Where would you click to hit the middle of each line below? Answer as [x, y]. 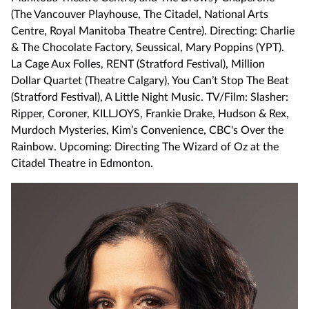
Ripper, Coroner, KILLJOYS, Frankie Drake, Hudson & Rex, [150, 114]
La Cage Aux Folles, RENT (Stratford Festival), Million [138, 64]
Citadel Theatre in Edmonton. [82, 164]
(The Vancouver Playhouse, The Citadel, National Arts [140, 15]
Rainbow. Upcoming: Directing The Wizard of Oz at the [145, 147]
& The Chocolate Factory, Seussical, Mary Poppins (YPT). [148, 48]
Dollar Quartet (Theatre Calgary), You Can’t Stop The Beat [150, 81]
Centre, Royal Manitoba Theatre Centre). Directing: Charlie [153, 31]
